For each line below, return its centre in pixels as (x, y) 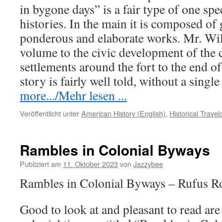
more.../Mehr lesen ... (73, 95)
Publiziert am (40, 164)
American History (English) (123, 113)
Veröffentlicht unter (50, 113)
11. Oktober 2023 (90, 164)
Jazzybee (148, 164)
